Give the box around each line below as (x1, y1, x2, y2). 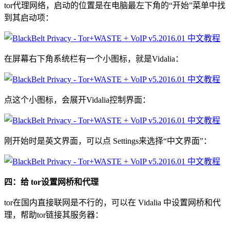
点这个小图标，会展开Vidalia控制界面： (4, 95, 150, 104)
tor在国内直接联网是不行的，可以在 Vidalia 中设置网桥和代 (4, 198, 221, 207)
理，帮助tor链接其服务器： (4, 210, 103, 219)
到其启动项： (4, 13, 53, 22)
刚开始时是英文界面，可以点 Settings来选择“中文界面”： (4, 136, 212, 145)
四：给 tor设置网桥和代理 (4, 177, 99, 186)
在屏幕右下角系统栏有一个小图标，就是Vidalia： (4, 54, 183, 63)
